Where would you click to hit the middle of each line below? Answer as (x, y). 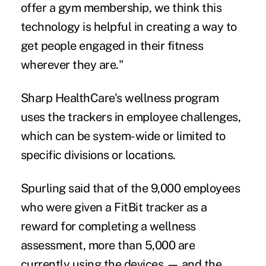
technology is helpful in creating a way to (129, 26)
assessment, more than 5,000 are (108, 245)
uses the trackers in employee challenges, (131, 117)
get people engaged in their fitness (112, 45)
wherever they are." (72, 64)
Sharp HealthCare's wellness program (120, 98)
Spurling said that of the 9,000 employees (130, 188)
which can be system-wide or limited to (123, 136)
